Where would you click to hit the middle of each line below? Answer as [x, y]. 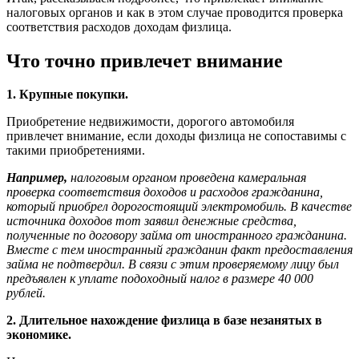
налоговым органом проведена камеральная [188, 178]
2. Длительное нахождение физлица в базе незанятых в [164, 321]
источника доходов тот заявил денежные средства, [151, 221]
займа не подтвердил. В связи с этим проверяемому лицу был [173, 264]
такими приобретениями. [76, 151]
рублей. [26, 293]
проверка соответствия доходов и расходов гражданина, [165, 192]
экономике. [39, 335]
